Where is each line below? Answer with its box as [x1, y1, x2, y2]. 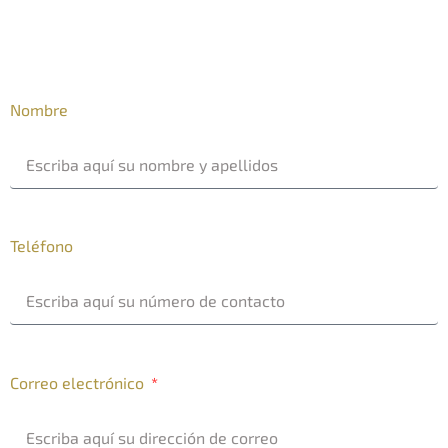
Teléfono [10, 236, 73, 256]
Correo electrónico [10, 372, 148, 392]
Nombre [10, 99, 68, 119]
